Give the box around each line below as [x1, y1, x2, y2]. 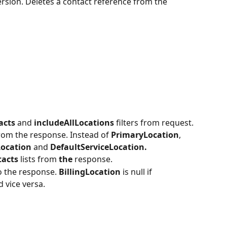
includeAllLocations [34, 117, 116, 128]
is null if [123, 166, 154, 177]
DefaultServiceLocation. [50, 141, 147, 153]
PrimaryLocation [111, 129, 179, 141]
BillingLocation [59, 166, 123, 177]
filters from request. [116, 117, 194, 128]
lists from [20, 154, 59, 165]
